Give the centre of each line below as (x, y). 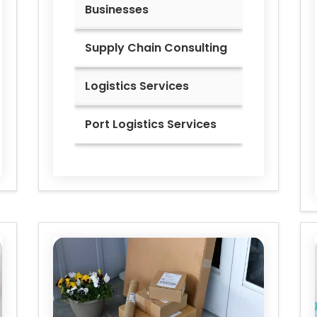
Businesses (117, 10)
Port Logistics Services (151, 125)
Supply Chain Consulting (156, 48)
